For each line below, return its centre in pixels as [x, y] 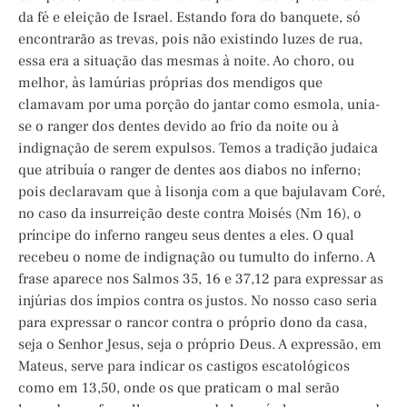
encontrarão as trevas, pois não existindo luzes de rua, [190, 40]
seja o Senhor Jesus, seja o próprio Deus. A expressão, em [200, 345]
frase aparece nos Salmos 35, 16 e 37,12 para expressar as [201, 279]
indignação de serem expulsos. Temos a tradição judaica [198, 149]
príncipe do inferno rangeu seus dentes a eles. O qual [186, 236]
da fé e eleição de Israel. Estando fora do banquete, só [189, 18]
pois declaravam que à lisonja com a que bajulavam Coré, [202, 192]
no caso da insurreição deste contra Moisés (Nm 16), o [190, 214]
